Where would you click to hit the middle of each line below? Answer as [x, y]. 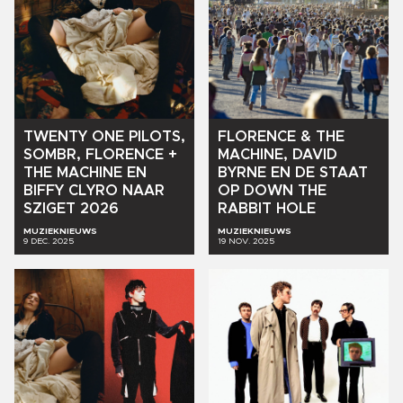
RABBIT [245, 209]
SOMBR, [52, 154]
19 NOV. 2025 [246, 242]
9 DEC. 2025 [49, 242]
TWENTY [55, 136]
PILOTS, [157, 136]
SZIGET [49, 208]
